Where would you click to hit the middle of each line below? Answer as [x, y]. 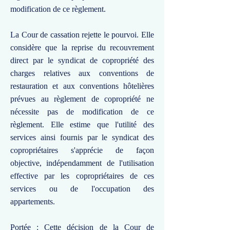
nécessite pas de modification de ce [82, 112]
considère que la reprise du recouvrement [82, 47]
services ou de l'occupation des [82, 189]
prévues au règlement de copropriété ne [82, 99]
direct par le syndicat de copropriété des [82, 60]
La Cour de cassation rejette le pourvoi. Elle [82, 35]
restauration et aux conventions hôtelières [82, 86]
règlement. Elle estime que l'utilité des [82, 124]
